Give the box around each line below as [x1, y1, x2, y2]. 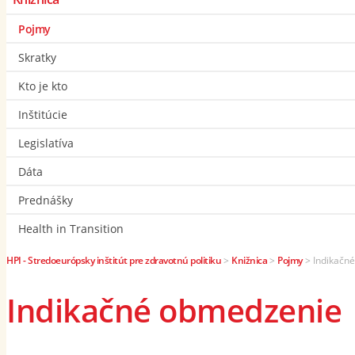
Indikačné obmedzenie [6, 288, 342, 332]
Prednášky [18, 192, 73, 208]
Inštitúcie [18, 106, 67, 122]
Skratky [18, 49, 56, 65]
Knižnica [231, 254, 267, 267]
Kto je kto [18, 78, 67, 94]
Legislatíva [18, 135, 74, 151]
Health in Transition [18, 220, 124, 236]
